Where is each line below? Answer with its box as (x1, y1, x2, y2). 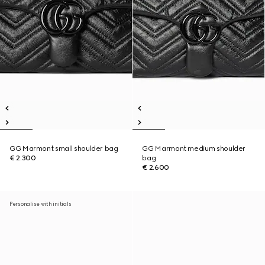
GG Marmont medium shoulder (142, 144, 246, 153)
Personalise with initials (9, 201, 72, 207)
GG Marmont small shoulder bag (9, 144, 118, 153)
